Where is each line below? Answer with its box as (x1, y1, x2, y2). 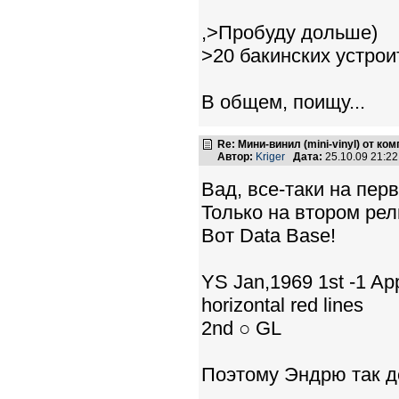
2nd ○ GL (201, 317, 281, 339)
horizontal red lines (201, 294, 363, 316)
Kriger (256, 151, 285, 163)
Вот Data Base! (201, 224, 336, 247)
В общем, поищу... (201, 91, 365, 113)
